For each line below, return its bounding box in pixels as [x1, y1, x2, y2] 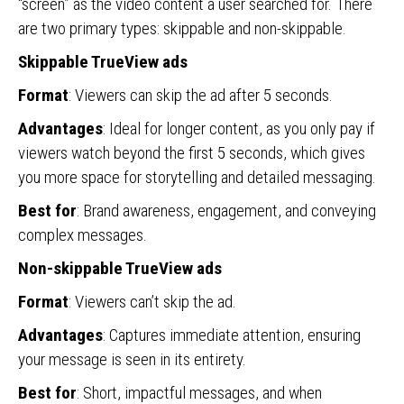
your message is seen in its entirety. [18, 349, 246, 370]
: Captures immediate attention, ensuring [103, 325, 361, 345]
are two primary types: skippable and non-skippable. [18, 18, 346, 39]
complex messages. [18, 225, 147, 245]
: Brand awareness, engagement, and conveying [77, 200, 376, 221]
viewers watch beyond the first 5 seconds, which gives [18, 142, 365, 163]
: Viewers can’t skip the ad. [69, 291, 236, 312]
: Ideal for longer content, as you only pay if [103, 118, 375, 139]
